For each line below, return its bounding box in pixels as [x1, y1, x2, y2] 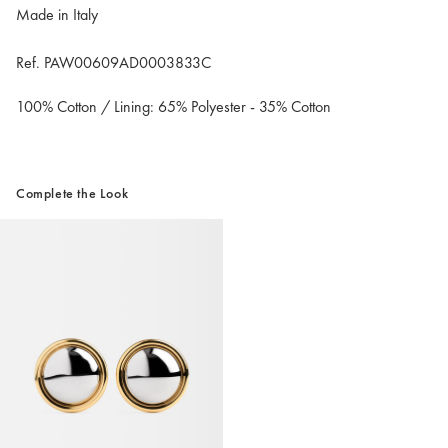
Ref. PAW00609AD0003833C [16, 52, 211, 74]
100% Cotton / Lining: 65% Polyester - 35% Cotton [16, 96, 331, 118]
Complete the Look [16, 184, 129, 203]
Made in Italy [16, 4, 98, 26]
